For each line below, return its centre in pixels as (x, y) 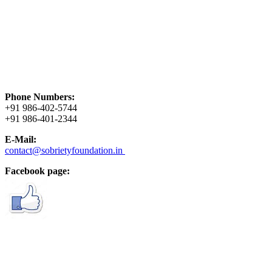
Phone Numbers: (40, 97)
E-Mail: (21, 139)
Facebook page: (37, 171)
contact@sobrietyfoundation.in (65, 150)
